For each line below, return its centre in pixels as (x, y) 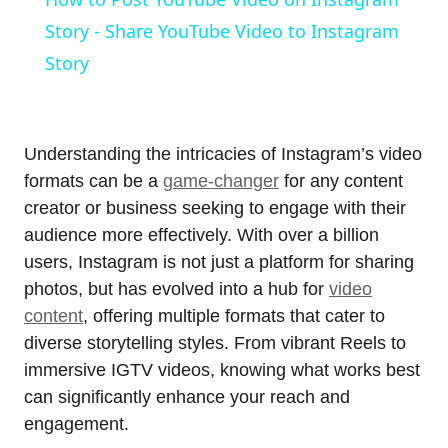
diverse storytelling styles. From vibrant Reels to (215, 343)
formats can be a (93, 181)
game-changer (221, 181)
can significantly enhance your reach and (187, 397)
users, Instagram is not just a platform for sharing (219, 262)
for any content (341, 181)
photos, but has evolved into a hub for (176, 289)
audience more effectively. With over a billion (201, 235)
